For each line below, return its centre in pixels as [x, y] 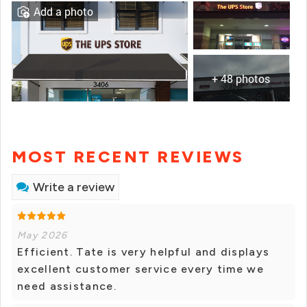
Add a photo [63, 11]
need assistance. [67, 286]
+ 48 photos [241, 79]
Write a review [74, 187]
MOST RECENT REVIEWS [128, 157]
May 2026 [42, 236]
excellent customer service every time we [140, 269]
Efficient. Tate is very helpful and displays [144, 252]
